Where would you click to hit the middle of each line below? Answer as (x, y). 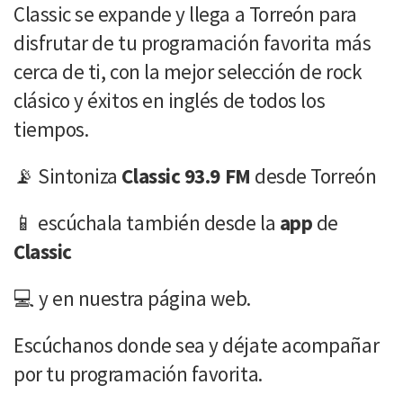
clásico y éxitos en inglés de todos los (170, 100)
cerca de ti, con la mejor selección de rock (188, 71)
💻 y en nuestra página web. (133, 298)
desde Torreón (313, 175)
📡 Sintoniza (68, 175)
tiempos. (51, 129)
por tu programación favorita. (138, 373)
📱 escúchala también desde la (145, 222)
